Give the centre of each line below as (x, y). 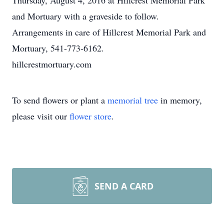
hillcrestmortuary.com (52, 64)
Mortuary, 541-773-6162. (58, 48)
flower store (90, 116)
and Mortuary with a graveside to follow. (85, 16)
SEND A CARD (124, 186)
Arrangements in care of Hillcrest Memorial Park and (109, 32)
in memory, (180, 100)
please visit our (41, 116)
